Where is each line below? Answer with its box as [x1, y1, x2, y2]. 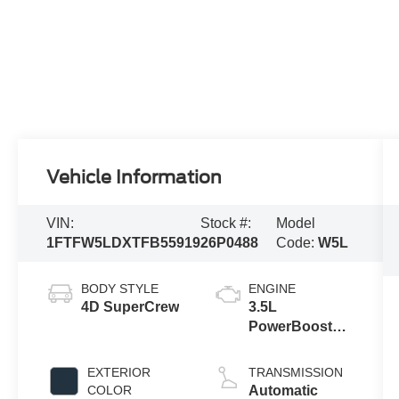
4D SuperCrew [81, 299, 180, 315]
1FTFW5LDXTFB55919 [46, 235, 201, 251]
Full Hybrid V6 [248, 338, 344, 354]
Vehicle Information [46, 167, 223, 189]
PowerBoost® [248, 319, 343, 335]
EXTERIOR [87, 365, 151, 380]
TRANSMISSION [248, 365, 343, 380]
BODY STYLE [81, 281, 159, 297]
